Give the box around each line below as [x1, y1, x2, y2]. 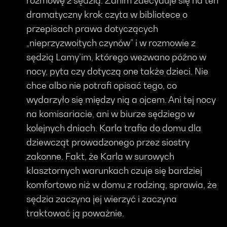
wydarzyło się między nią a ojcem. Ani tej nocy [26, 94, 216, 105]
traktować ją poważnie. [26, 207, 125, 218]
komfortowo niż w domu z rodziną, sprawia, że [26, 179, 217, 190]
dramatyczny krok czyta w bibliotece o [26, 9, 188, 20]
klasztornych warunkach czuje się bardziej [26, 165, 203, 176]
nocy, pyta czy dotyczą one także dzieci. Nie [26, 65, 209, 77]
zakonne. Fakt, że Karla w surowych [26, 150, 175, 162]
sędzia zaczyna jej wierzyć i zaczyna [26, 193, 177, 204]
